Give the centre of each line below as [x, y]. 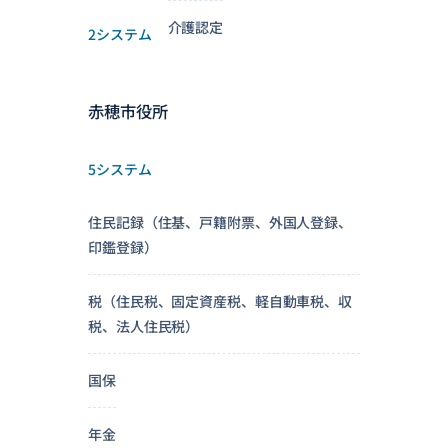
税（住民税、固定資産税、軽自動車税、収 [220, 300]
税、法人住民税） [144, 325]
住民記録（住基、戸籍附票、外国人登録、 [220, 221]
